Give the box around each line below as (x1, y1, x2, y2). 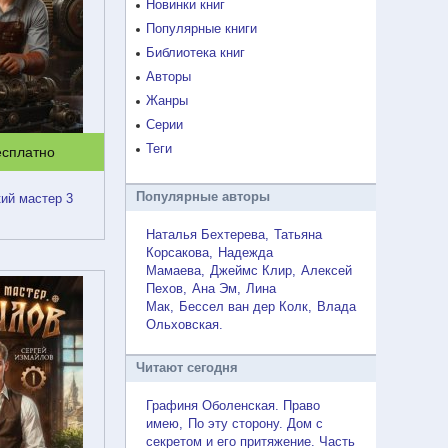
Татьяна (274, 226, 322, 242)
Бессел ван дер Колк (179, 298, 308, 314)
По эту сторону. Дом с (188, 415, 323, 431)
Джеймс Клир (210, 262, 292, 278)
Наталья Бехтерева (146, 226, 265, 242)
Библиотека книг (146, 44, 245, 60)
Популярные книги (146, 20, 257, 36)
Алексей (301, 262, 352, 278)
